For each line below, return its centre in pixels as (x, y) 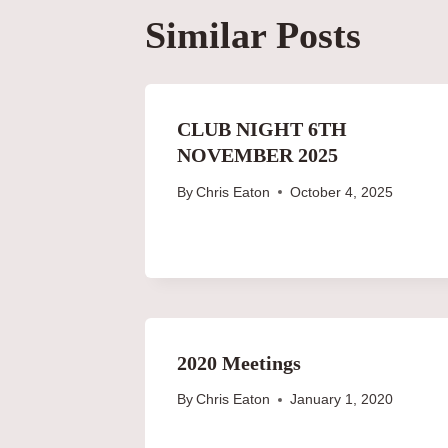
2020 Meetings (239, 362)
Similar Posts (253, 34)
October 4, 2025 (342, 192)
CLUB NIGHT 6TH (262, 128)
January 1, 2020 (342, 400)
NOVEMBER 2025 (257, 154)
